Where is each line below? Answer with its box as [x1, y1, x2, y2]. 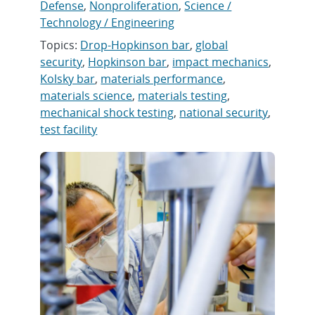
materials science [40, 88, 133, 103]
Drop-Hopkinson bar [80, 37, 191, 53]
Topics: [40, 37, 81, 53]
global [195, 37, 229, 53]
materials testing [138, 88, 228, 103]
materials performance [101, 71, 224, 86]
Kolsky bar [40, 71, 96, 86]
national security [179, 105, 269, 120]
